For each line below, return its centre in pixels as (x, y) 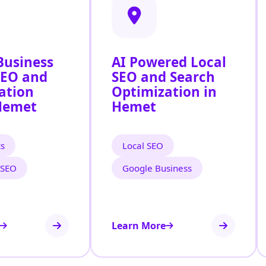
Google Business (157, 168)
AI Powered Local (169, 62)
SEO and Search (163, 77)
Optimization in (164, 92)
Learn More (139, 226)
